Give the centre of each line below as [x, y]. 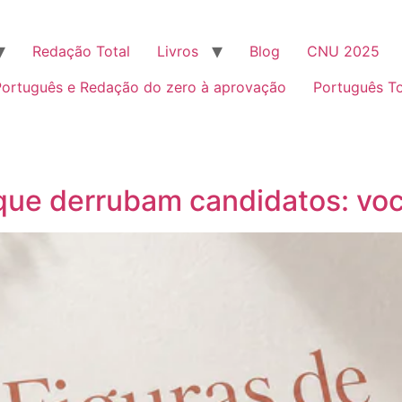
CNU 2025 [343, 51]
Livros [178, 51]
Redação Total [81, 51]
